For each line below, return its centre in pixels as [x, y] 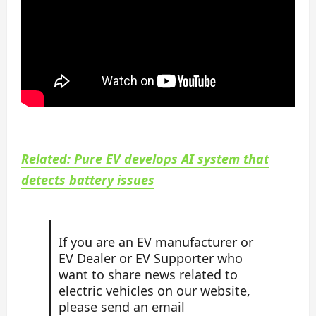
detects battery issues [88, 180]
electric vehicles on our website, [154, 291]
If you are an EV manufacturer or [156, 242]
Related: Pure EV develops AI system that [145, 158]
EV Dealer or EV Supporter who [150, 259]
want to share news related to [148, 275]
